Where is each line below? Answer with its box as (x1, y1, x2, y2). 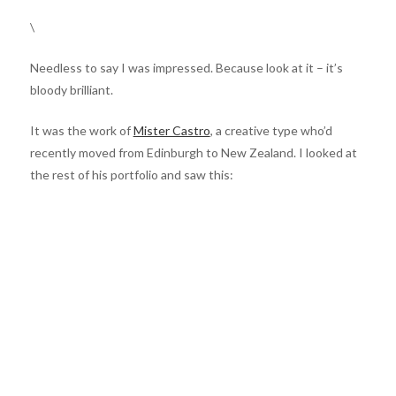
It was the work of (29, 123, 133, 139)
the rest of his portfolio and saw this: (29, 167, 233, 183)
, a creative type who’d (209, 123, 332, 139)
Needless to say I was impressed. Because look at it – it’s (29, 60, 343, 76)
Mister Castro (133, 123, 210, 139)
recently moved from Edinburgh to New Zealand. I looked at (29, 145, 357, 161)
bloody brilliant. (29, 82, 113, 98)
